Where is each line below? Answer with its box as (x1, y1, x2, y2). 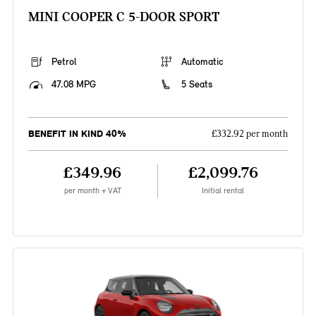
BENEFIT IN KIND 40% (28, 128, 126, 140)
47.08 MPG (51, 78, 96, 91)
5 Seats (181, 78, 212, 91)
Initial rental (202, 186, 245, 196)
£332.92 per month (212, 128, 288, 140)
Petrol (51, 56, 76, 68)
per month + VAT (63, 186, 121, 196)
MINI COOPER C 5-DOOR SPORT (28, 8, 219, 25)
